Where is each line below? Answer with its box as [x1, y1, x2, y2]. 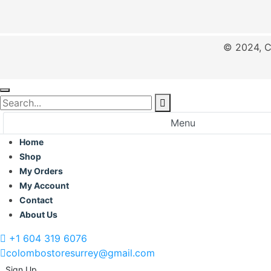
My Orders [19, 166, 63, 177]
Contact [19, 195, 53, 206]
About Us [19, 209, 57, 220]
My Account [19, 180, 69, 191]
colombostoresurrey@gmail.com [6, 247, 155, 260]
